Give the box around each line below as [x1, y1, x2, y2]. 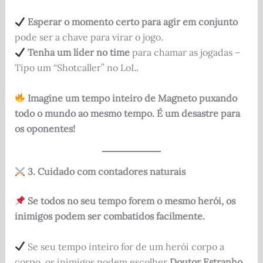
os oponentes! [14, 122, 75, 134]
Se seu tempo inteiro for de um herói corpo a [25, 240, 224, 252]
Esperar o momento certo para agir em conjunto [27, 15, 238, 28]
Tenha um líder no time [27, 46, 130, 58]
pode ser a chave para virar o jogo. [14, 31, 163, 43]
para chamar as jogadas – [129, 46, 240, 58]
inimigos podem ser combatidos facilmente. [14, 210, 205, 222]
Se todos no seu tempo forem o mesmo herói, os [27, 195, 235, 207]
